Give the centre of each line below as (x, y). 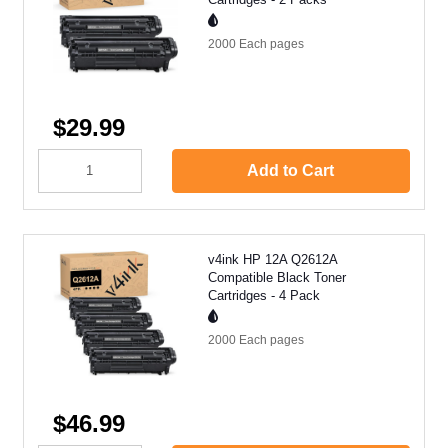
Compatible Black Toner (277, 277)
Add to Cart (291, 170)
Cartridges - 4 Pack (264, 295)
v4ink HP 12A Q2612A (272, 259)
